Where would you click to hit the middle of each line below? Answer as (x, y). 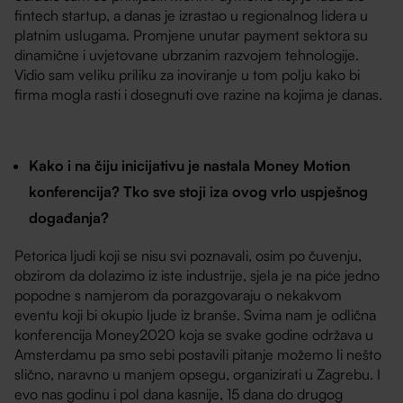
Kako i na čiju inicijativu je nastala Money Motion (190, 166)
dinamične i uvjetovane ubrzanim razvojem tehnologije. (187, 55)
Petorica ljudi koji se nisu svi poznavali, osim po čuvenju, (188, 256)
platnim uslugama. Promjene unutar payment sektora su (192, 36)
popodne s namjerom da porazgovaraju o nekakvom (179, 296)
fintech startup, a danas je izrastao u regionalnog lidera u (192, 16)
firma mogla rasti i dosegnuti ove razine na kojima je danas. (199, 95)
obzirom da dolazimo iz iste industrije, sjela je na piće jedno (197, 276)
